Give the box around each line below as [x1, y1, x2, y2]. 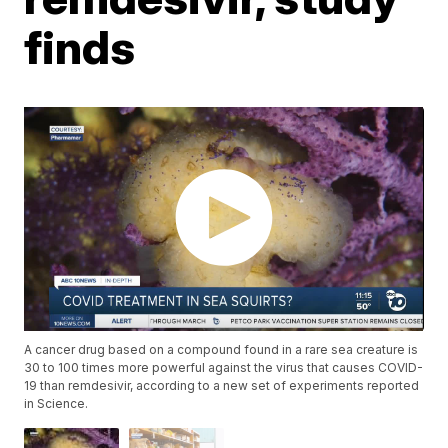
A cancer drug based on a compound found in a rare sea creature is [24, 342, 419, 358]
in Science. [24, 396, 89, 412]
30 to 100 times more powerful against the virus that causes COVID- [24, 360, 424, 376]
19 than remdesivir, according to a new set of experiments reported [24, 378, 420, 394]
